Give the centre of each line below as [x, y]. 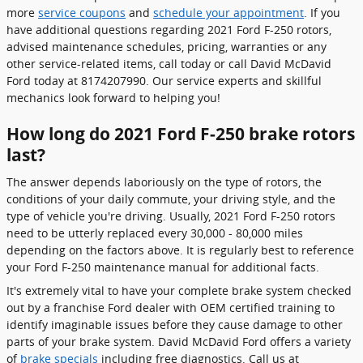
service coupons [82, 12]
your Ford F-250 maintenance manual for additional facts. [163, 267]
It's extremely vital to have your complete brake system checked [179, 290]
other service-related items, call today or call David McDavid [169, 63]
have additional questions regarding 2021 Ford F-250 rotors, [169, 29]
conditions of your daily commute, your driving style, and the [171, 199]
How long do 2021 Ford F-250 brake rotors [181, 133]
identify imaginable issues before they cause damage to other [175, 325]
